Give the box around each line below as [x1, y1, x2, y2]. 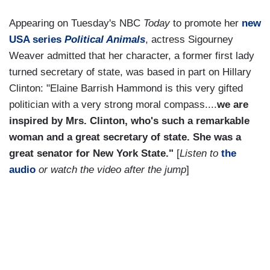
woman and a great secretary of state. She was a [9, 131, 241, 143]
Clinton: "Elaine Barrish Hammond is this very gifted [9, 83, 243, 95]
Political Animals [64, 34, 145, 46]
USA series [9, 34, 64, 46]
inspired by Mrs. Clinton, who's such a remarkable [9, 115, 250, 127]
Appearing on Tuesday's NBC [9, 17, 143, 30]
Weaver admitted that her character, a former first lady [9, 50, 254, 62]
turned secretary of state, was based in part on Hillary [9, 66, 251, 78]
